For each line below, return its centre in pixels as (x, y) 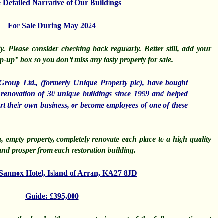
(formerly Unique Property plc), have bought (113, 83)
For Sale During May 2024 (52, 26)
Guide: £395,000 (52, 196)
